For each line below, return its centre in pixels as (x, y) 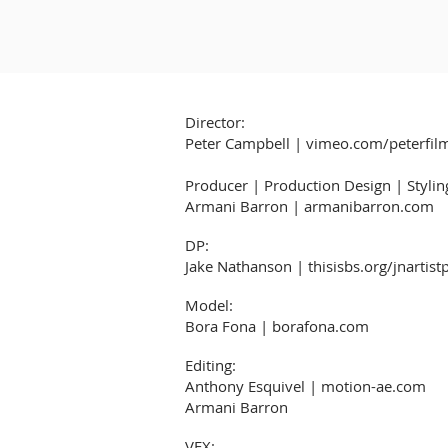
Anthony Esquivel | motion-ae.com (305, 386)
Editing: (210, 365)
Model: (209, 305)
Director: (215, 122)
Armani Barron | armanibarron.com (309, 206)
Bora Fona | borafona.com (277, 326)
